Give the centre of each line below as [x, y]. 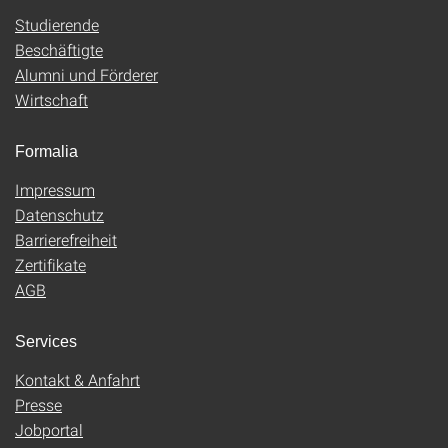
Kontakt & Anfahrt [77, 379]
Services [46, 341]
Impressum [55, 189]
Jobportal [49, 429]
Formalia [46, 151]
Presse [38, 404]
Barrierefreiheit [66, 239]
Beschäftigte [59, 49]
